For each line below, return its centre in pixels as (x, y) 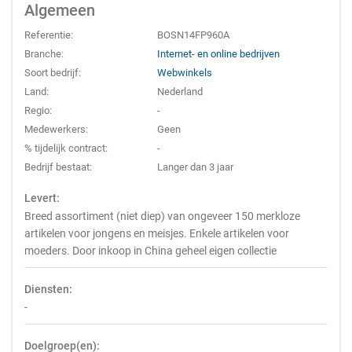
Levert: (42, 198)
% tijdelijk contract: (66, 148)
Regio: (38, 110)
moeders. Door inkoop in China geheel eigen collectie (150, 251)
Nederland (180, 92)
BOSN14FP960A (194, 35)
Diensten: (48, 289)
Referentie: (49, 35)
